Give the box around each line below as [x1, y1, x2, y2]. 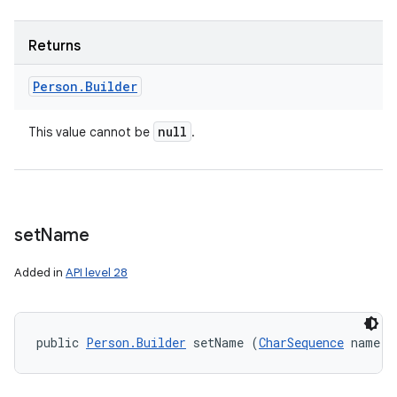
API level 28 [66, 265, 128, 280]
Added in [14, 265, 66, 280]
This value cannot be [28, 124, 153, 140]
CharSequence [259, 334, 344, 351]
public [36, 334, 86, 351]
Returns [28, 37, 81, 55]
